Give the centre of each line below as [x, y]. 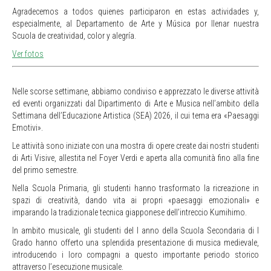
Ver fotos [28, 54]
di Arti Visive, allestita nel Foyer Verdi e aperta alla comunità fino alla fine [135, 158]
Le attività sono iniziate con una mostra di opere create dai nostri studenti [135, 145]
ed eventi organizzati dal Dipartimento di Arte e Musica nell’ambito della [135, 103]
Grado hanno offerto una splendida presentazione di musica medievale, [135, 242]
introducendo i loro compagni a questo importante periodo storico [135, 254]
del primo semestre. [45, 170]
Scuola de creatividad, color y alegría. [74, 35]
